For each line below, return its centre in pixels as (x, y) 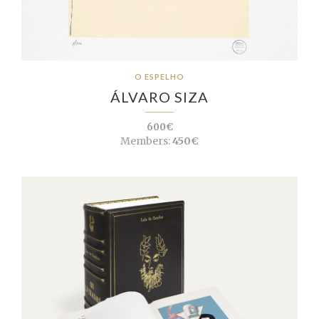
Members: (145, 141)
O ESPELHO (159, 77)
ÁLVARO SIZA (159, 97)
